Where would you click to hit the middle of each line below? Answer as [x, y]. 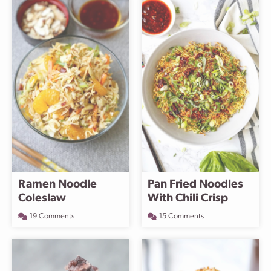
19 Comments [52, 216]
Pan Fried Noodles [195, 185]
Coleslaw [42, 199]
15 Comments [181, 216]
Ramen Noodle [57, 185]
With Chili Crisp [188, 199]
